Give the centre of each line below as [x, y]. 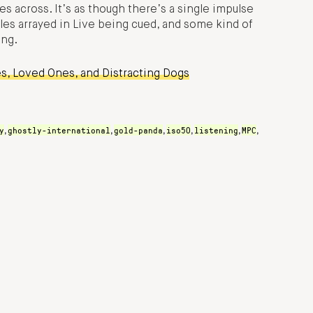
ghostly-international [59, 130]
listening [216, 130]
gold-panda [138, 130]
